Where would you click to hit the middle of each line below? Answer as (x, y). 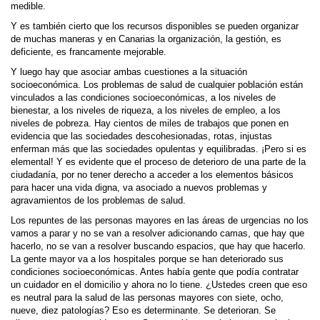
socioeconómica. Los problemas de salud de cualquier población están (157, 85)
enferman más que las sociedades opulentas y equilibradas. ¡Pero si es (159, 149)
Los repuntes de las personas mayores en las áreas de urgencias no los (160, 221)
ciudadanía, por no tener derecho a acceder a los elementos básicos (152, 175)
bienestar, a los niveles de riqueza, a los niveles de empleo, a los (146, 111)
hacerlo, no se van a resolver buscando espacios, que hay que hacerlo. (158, 246)
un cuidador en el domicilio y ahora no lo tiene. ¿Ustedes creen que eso (159, 285)
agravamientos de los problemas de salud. (98, 201)
